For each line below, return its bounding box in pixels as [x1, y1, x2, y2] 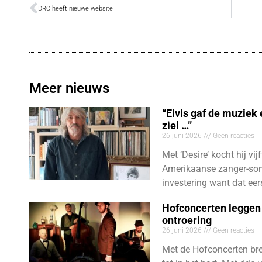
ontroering [162, 213, 212, 226]
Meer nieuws [29, 80, 109, 96]
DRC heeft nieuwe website [38, 4, 113, 12]
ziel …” [162, 119, 192, 132]
